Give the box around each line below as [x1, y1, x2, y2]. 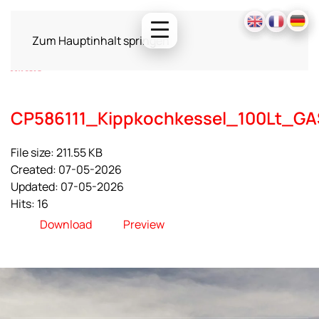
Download [40, 216, 92, 233]
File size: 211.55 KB [11, 145, 103, 160]
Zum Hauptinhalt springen [32, 33, 169, 48]
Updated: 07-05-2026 [11, 179, 124, 194]
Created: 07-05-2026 [11, 162, 122, 177]
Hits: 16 [11, 196, 48, 211]
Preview [123, 216, 164, 233]
